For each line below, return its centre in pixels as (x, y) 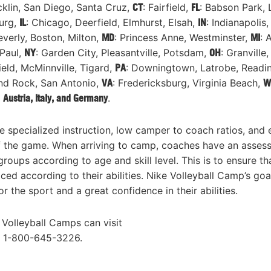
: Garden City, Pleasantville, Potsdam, (122, 53)
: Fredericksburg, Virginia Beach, (188, 83)
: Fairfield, (167, 8)
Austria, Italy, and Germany (55, 98)
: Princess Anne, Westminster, (182, 38)
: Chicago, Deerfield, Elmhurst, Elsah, (112, 23)
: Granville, (245, 53)
